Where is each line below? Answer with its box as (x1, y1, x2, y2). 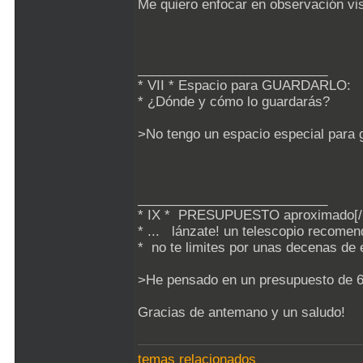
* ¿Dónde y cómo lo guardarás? (138, 94, 330, 109)
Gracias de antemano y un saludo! (138, 305, 345, 320)
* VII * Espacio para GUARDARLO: (138, 78, 351, 93)
